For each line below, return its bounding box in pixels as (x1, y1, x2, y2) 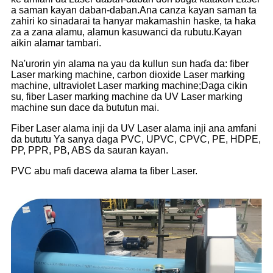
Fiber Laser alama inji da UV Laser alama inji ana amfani (11, 122, 257, 133)
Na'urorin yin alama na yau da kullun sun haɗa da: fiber (11, 58, 249, 69)
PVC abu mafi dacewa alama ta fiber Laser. (11, 165, 197, 176)
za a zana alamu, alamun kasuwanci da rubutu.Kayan (11, 26, 242, 37)
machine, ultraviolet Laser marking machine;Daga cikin (11, 80, 247, 91)
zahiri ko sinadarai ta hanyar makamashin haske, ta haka (11, 15, 256, 26)
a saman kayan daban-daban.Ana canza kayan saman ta (11, 4, 257, 15)
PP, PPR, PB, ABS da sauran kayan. (11, 144, 168, 155)
